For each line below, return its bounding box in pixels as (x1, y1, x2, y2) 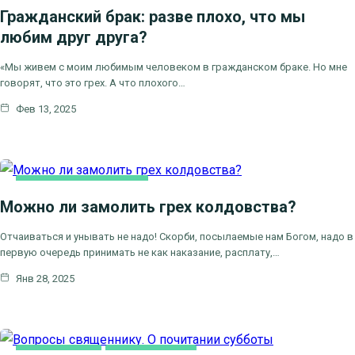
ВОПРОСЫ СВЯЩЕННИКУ (22, 178, 142, 191)
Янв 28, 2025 (13, 272, 74, 284)
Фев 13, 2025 (13, 102, 76, 115)
